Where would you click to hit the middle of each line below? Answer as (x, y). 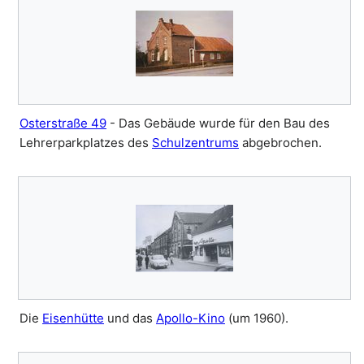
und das (130, 318)
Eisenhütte (73, 318)
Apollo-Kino (191, 318)
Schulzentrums (195, 143)
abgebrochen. (280, 143)
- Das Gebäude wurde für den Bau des (218, 123)
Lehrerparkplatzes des (86, 143)
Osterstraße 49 (63, 123)
